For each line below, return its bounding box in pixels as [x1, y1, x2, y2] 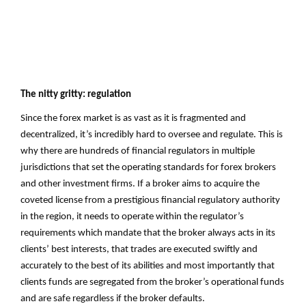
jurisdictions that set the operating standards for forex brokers [20, 163, 276, 173]
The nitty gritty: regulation [20, 89, 131, 100]
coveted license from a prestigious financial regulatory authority [20, 195, 280, 206]
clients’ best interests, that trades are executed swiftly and [20, 245, 258, 255]
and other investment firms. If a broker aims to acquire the [20, 179, 260, 190]
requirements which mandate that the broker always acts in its [20, 228, 275, 239]
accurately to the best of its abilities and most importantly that [20, 261, 275, 272]
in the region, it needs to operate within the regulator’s [20, 212, 244, 223]
